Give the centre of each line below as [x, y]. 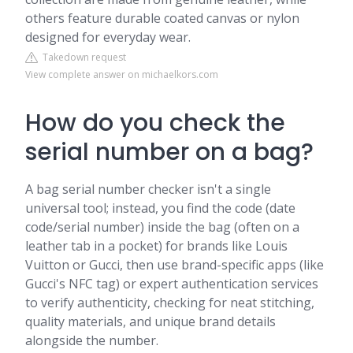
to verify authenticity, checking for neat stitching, [170, 303]
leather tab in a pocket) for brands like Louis [156, 246]
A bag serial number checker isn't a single [148, 189]
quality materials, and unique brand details [150, 321]
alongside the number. [93, 340]
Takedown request [82, 57]
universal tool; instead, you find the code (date [160, 208]
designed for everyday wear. [108, 37]
